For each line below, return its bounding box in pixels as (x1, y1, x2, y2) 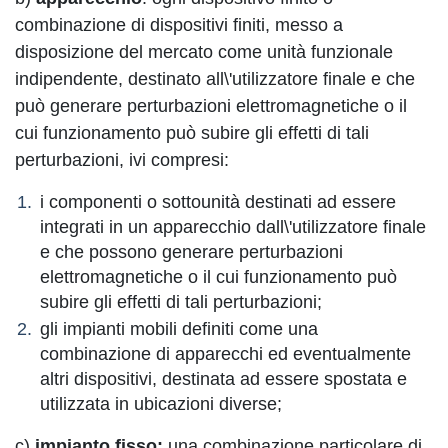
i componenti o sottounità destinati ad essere (40, 192, 396, 212)
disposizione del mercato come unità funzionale (15, 42, 393, 62)
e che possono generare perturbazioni (40, 242, 343, 262)
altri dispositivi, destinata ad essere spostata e (40, 369, 407, 389)
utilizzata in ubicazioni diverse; (40, 394, 282, 414)
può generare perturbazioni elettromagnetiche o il (15, 96, 407, 116)
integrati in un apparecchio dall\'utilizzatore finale (40, 217, 426, 237)
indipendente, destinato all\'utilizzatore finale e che (15, 69, 415, 89)
